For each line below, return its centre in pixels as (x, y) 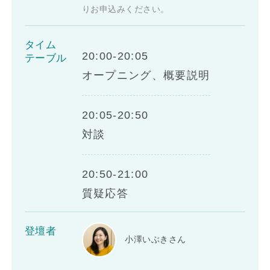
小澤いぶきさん (155, 240)
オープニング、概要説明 (146, 75)
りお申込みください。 (125, 9)
